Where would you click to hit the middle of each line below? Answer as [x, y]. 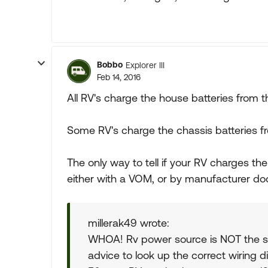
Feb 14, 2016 [119, 77]
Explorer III [145, 65]
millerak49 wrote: [129, 223]
